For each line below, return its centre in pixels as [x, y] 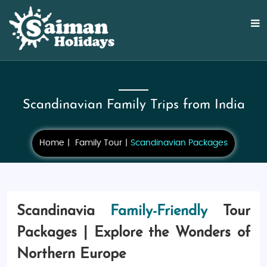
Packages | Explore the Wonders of [133, 233]
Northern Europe [71, 254]
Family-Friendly [159, 212]
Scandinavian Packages [179, 143]
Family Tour [99, 143]
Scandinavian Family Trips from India [133, 105]
